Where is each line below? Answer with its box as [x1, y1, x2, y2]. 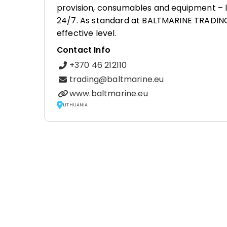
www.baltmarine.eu [69, 88, 148, 99]
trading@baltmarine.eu [69, 73, 164, 85]
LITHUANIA [63, 101, 88, 108]
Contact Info [57, 45, 110, 55]
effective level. [57, 27, 117, 39]
